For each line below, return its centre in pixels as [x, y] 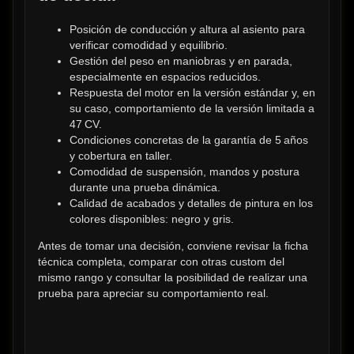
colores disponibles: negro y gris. [152, 218]
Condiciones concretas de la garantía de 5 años [189, 139]
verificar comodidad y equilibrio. [149, 45]
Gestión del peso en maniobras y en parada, [181, 60]
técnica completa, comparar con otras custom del [161, 262]
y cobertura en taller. [121, 155]
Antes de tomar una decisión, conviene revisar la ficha [173, 246]
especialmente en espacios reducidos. [165, 76]
